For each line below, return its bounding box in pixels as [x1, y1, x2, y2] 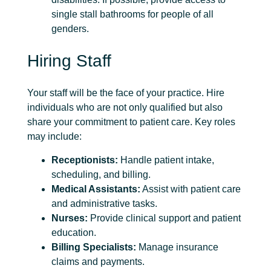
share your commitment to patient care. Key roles [27, 117, 235, 128]
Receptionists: [51, 154, 118, 165]
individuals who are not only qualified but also [27, 102, 223, 113]
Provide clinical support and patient [88, 212, 241, 223]
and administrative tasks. [51, 198, 157, 209]
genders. [51, 24, 91, 34]
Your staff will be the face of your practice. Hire [27, 88, 224, 99]
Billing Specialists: [51, 241, 136, 252]
